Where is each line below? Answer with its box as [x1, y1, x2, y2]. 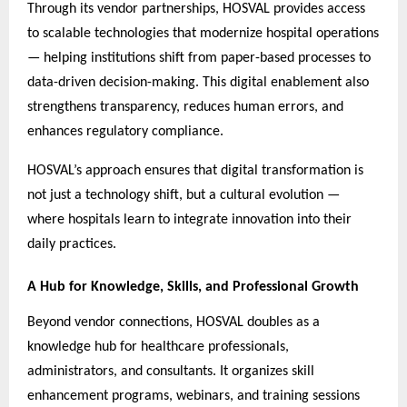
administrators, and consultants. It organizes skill [27, 363, 314, 379]
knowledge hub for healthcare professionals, [27, 339, 289, 354]
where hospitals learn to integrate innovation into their [27, 212, 352, 227]
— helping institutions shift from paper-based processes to [27, 50, 371, 65]
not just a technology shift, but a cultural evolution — [27, 187, 340, 203]
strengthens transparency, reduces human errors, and [27, 99, 343, 114]
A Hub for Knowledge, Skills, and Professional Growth [27, 279, 359, 294]
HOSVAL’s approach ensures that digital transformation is [27, 163, 363, 178]
